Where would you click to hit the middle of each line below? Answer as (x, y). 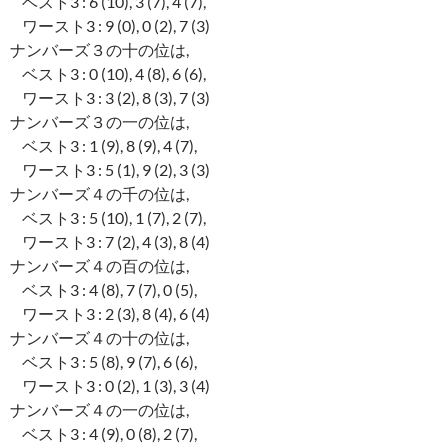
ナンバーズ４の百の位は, (99, 266)
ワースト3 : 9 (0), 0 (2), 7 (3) (110, 26)
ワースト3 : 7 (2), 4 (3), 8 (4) (110, 242)
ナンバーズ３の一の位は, (99, 122)
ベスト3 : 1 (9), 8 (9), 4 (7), (103, 146)
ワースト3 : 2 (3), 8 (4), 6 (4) (110, 314)
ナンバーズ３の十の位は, (99, 50)
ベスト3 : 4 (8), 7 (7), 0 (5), (103, 290)
